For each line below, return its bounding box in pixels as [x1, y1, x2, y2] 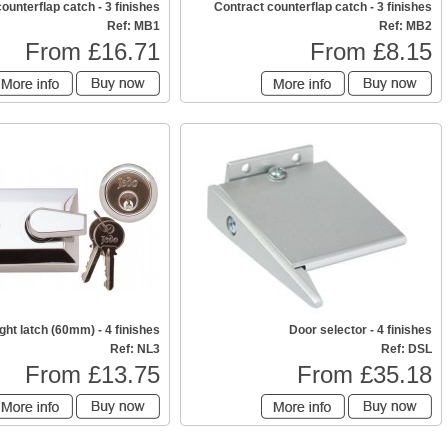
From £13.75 [25, 361, 160, 388]
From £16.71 [25, 38, 160, 65]
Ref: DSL [381, 342, 432, 356]
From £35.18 [297, 361, 432, 388]
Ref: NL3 [110, 342, 160, 356]
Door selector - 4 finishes [289, 323, 432, 337]
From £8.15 [310, 38, 432, 65]
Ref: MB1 [107, 19, 160, 33]
